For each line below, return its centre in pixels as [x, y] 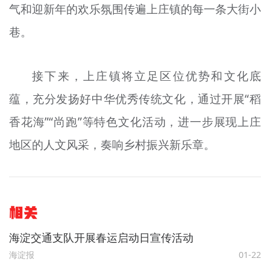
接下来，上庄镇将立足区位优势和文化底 [147, 76]
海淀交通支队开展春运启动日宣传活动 [101, 238]
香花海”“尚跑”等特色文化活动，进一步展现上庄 [135, 121]
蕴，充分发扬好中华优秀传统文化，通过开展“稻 [135, 99]
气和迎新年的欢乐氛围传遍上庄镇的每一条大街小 [135, 9]
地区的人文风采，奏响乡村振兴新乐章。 [112, 144]
